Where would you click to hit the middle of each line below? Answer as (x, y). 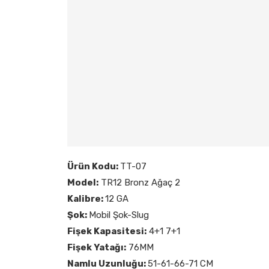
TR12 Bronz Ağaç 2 (139, 182)
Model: (83, 182)
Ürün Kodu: (94, 166)
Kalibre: (86, 198)
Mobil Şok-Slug (119, 215)
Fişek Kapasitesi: (107, 231)
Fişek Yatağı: (97, 247)
